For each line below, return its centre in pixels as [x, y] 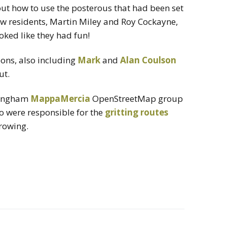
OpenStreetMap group [138, 98]
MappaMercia [61, 98]
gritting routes [137, 112]
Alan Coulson [147, 60]
